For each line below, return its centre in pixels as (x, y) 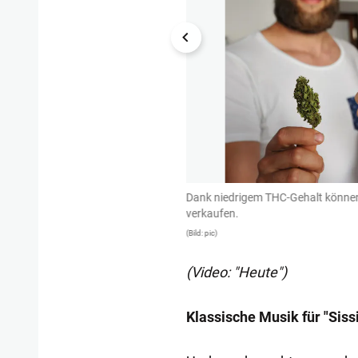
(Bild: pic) (201, 233)
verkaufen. (212, 214)
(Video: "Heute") (236, 272)
